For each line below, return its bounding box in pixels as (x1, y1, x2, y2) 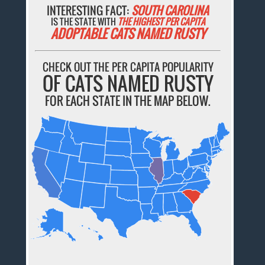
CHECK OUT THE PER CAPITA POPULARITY (42, 59, 214, 75)
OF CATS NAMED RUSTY (42, 69, 214, 98)
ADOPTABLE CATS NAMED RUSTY (50, 24, 205, 43)
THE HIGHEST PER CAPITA (117, 15, 205, 28)
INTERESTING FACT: (47, 2, 132, 19)
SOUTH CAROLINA (131, 2, 209, 19)
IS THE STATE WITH (50, 15, 118, 28)
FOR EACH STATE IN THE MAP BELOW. (45, 92, 211, 110)
